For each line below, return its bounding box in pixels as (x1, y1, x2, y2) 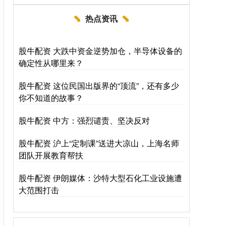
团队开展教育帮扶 (19, 149, 83, 161)
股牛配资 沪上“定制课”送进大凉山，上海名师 (19, 137, 179, 149)
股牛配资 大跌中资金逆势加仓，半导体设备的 (19, 45, 182, 56)
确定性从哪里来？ (19, 57, 83, 69)
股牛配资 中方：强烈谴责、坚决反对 (19, 115, 150, 126)
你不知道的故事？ (19, 92, 83, 103)
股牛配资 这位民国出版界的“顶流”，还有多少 (19, 80, 179, 91)
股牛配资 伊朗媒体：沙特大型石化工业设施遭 (19, 172, 182, 184)
